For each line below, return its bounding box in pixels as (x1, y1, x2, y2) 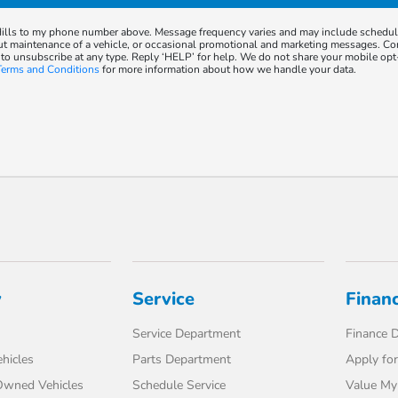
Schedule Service (132, 377, 227, 394)
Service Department (132, 325, 242, 342)
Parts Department (132, 351, 232, 368)
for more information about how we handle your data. (99, 62, 357, 76)
